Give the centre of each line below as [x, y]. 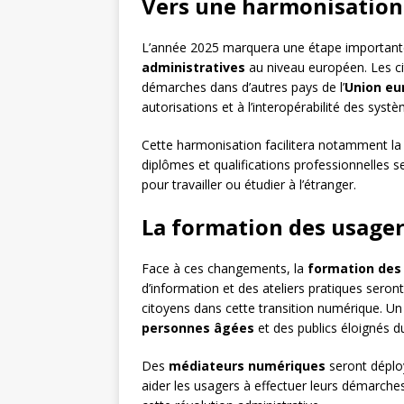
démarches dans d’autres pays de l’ [243, 87]
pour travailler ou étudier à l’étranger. [249, 185]
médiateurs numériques [247, 366]
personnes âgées [198, 328]
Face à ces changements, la [225, 269]
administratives [193, 68]
